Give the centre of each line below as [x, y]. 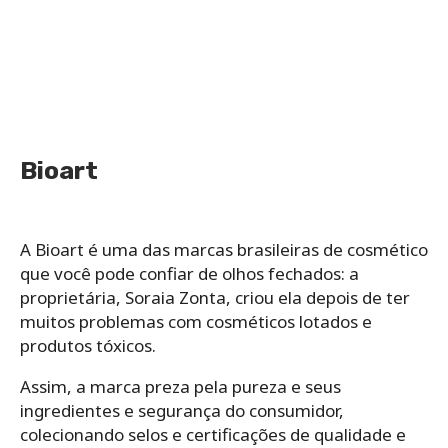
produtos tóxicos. [88, 345]
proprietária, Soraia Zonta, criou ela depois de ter [215, 297]
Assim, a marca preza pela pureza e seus [180, 386]
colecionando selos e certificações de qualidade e [213, 434]
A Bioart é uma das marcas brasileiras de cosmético [224, 249]
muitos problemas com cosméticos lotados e [196, 321]
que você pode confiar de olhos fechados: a [189, 273]
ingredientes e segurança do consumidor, [182, 410]
